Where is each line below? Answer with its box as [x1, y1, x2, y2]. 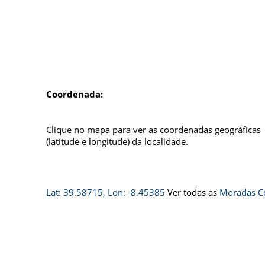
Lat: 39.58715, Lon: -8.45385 [46, 186, 165, 198]
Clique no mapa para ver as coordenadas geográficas [46, 124, 261, 135]
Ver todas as [165, 186, 219, 198]
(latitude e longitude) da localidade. [46, 135, 188, 147]
